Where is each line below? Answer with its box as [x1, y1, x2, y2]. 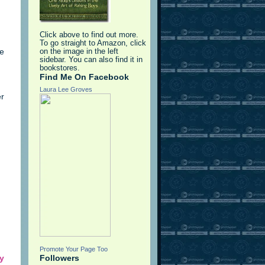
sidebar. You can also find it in [40, 56, 143, 64]
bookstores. [40, 64, 80, 73]
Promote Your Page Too [40, 245, 108, 253]
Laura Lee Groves [40, 86, 92, 93]
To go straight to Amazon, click [40, 39, 146, 48]
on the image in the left [40, 47, 118, 56]
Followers [40, 253, 79, 263]
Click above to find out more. [40, 31, 138, 40]
